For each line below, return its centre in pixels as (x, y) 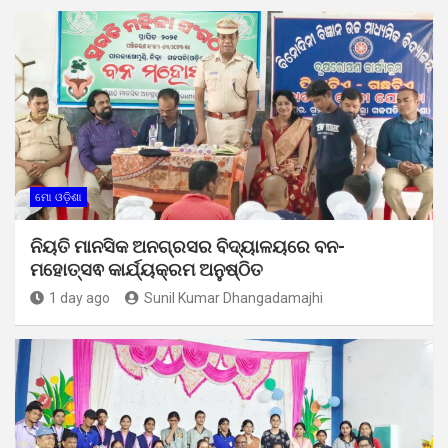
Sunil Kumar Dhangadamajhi (233, 297)
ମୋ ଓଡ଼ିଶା (58, 197)
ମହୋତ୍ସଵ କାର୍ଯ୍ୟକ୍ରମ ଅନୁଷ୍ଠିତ (146, 269)
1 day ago (79, 297)
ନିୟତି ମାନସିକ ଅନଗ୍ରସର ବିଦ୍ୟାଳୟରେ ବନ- (187, 246)
